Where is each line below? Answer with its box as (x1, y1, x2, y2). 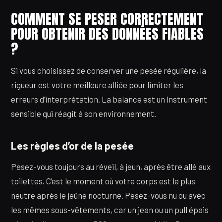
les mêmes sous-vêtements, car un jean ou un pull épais (11, 205, 209, 215)
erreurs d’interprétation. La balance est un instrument (11, 94, 207, 105)
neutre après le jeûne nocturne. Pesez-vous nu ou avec (11, 190, 206, 201)
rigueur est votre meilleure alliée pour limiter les (11, 80, 183, 90)
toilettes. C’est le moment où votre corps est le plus (11, 176, 195, 186)
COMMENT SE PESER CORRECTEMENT (11, 8, 203, 29)
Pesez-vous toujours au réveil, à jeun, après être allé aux (11, 162, 211, 172)
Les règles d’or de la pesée (11, 140, 134, 152)
